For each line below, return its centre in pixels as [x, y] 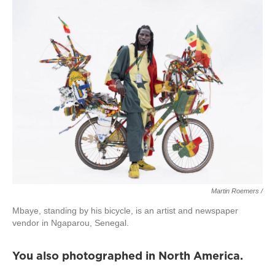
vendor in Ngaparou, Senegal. [71, 223]
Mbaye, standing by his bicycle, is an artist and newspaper [125, 211]
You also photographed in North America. [128, 256]
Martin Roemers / [237, 191]
